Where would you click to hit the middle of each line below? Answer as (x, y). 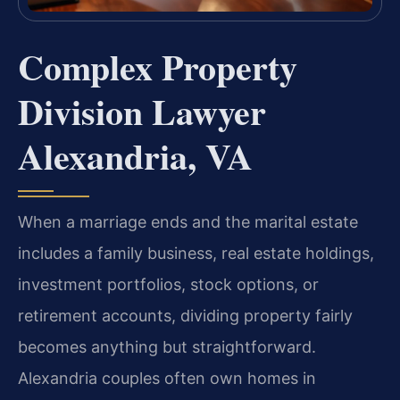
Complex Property (158, 66)
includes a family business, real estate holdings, (196, 253)
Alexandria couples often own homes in (167, 378)
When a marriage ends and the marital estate (188, 221)
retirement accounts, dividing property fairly (185, 315)
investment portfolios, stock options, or (168, 284)
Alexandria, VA (135, 155)
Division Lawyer (142, 111)
